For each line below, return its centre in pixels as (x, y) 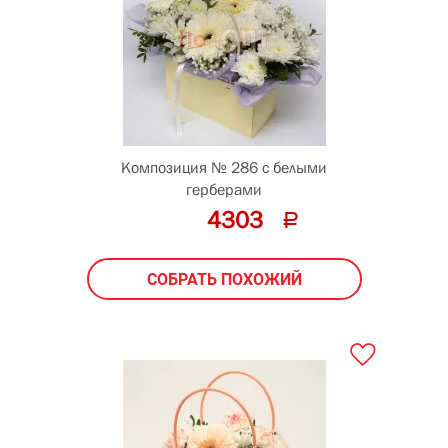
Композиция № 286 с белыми (224, 166)
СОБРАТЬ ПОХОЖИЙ (224, 279)
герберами (224, 188)
